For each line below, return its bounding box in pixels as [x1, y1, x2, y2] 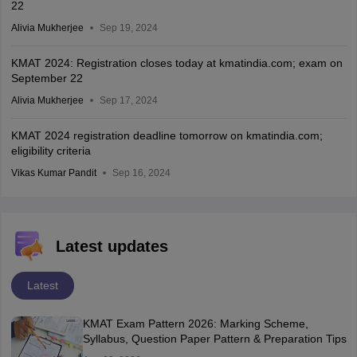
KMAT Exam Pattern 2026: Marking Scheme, [82, 317, 308, 331]
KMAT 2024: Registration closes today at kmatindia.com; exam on [10, 57, 343, 70]
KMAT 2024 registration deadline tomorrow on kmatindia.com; [10, 129, 323, 143]
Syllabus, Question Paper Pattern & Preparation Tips [82, 332, 347, 346]
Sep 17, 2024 [99, 95, 158, 107]
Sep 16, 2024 [112, 167, 171, 179]
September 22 [10, 72, 83, 85]
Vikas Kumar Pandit [10, 167, 96, 179]
